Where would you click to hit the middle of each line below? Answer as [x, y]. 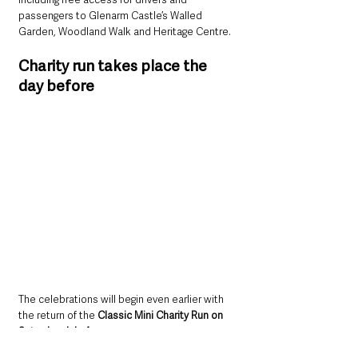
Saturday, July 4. [55, 332]
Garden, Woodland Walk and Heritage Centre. [125, 31]
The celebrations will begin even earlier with [122, 300]
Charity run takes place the [114, 66]
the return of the [58, 316]
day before [56, 86]
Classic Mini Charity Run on [161, 316]
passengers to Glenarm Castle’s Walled [111, 15]
